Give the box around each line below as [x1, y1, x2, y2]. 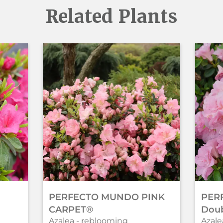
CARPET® [48, 204, 93, 215]
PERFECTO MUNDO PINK [48, 191, 165, 203]
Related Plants [46, 5, 177, 28]
